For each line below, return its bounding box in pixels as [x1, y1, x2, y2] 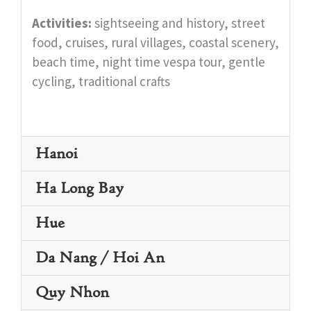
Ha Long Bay [35, 179, 124, 198]
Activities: [32, 15, 92, 32]
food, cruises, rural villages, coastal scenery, [32, 34, 279, 51]
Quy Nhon [35, 283, 109, 302]
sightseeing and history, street [92, 15, 265, 32]
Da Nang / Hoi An [35, 249, 165, 267]
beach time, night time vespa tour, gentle [32, 53, 265, 71]
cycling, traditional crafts [32, 73, 170, 90]
